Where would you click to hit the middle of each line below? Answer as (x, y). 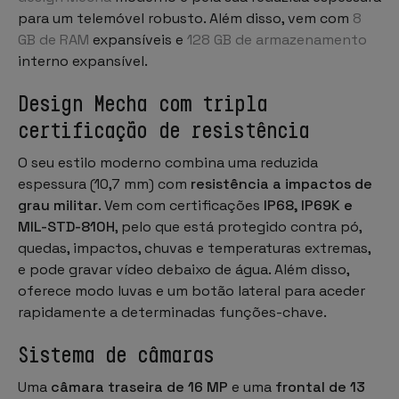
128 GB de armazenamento (277, 39)
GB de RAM (53, 39)
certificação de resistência (164, 130)
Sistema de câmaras (122, 354)
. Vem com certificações (181, 205)
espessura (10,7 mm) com (104, 183)
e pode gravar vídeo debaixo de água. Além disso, (183, 269)
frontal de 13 (320, 387)
